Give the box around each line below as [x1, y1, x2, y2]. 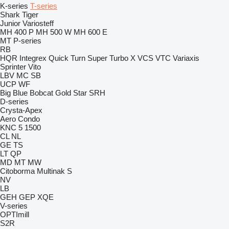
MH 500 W [36, 28, 72, 36]
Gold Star [55, 88, 87, 97]
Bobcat [30, 88, 53, 97]
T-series [30, 2, 57, 10]
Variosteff [22, 19, 54, 28]
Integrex [19, 54, 47, 62]
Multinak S [37, 167, 72, 175]
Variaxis [173, 54, 199, 62]
